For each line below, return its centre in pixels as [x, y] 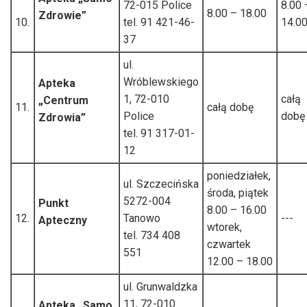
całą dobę [230, 107]
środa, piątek [238, 193]
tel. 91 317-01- [159, 133]
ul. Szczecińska [161, 184]
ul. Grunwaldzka [160, 286]
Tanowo [142, 218]
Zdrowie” [62, 15]
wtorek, [224, 227]
